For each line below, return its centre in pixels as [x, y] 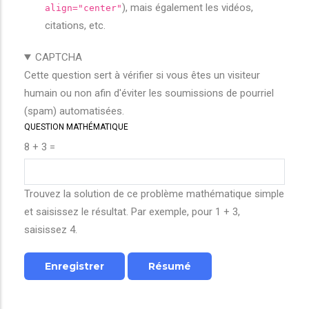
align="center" [83, 8]
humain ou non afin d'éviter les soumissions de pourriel [149, 93]
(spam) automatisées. [74, 111]
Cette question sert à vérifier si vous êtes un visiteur [142, 75]
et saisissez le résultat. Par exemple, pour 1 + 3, [132, 212]
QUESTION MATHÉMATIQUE [76, 127]
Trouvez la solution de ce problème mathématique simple [154, 194]
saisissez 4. [51, 230]
